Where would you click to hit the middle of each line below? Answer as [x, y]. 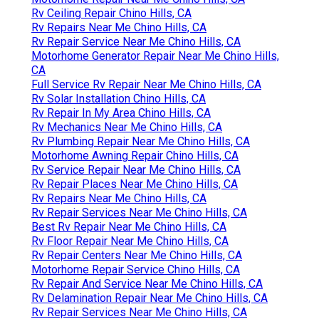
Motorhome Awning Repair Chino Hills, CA [135, 156]
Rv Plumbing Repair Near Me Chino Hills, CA [141, 142]
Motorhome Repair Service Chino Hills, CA [136, 270]
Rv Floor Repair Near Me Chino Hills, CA [130, 241]
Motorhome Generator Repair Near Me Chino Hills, [155, 56]
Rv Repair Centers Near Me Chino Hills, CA [137, 256]
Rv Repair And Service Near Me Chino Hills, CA [147, 284]
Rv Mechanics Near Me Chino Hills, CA [127, 127]
